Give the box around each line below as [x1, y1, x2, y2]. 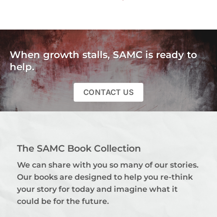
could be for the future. [16, 196, 109, 206]
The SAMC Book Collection [16, 142, 141, 154]
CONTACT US [83, 87, 134, 97]
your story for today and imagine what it [16, 184, 178, 194]
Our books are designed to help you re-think [16, 172, 193, 182]
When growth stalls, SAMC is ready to [10, 48, 197, 61]
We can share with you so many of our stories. [16, 160, 199, 170]
